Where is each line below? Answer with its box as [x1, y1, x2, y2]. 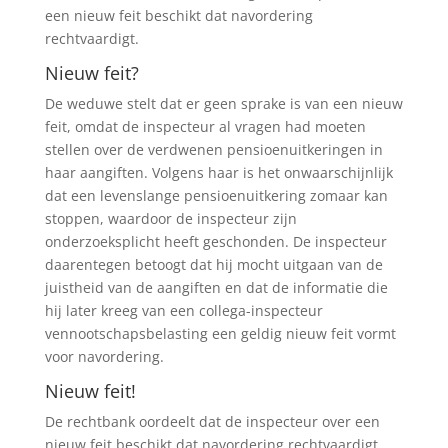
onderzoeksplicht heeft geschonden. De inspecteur [44, 231, 387, 251]
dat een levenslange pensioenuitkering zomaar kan [44, 185, 388, 205]
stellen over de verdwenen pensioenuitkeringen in [44, 139, 383, 159]
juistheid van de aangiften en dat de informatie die [44, 277, 388, 297]
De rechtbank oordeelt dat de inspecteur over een [44, 411, 380, 431]
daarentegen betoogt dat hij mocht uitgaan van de [44, 254, 383, 274]
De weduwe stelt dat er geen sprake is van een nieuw [44, 93, 403, 113]
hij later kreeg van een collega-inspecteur [44, 300, 323, 320]
